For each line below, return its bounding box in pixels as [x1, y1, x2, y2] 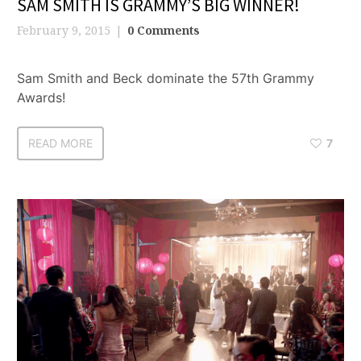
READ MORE [28, 135, 93, 150]
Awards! [17, 89, 65, 106]
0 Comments [127, 22, 200, 38]
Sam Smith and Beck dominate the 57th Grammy [17, 69, 314, 86]
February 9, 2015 [17, 22, 110, 38]
